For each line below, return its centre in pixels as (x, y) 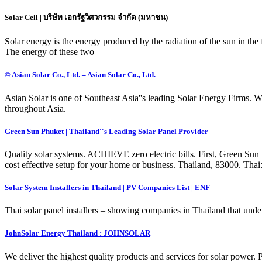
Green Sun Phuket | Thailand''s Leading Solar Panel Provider (106, 131)
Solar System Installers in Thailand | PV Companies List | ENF (107, 188)
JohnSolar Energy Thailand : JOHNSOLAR (77, 233)
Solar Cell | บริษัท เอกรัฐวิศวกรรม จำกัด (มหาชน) (86, 18)
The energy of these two (49, 52)
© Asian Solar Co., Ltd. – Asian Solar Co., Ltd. (80, 75)
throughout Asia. (35, 108)
